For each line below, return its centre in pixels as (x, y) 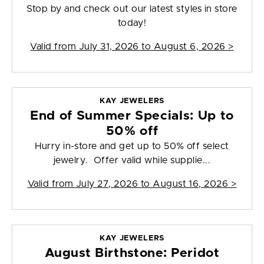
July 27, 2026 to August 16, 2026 (152, 184)
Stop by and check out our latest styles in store (132, 9)
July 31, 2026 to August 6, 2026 (152, 47)
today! (132, 23)
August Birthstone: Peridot (132, 253)
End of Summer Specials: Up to (132, 116)
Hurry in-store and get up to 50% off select (132, 146)
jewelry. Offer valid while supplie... (132, 161)
